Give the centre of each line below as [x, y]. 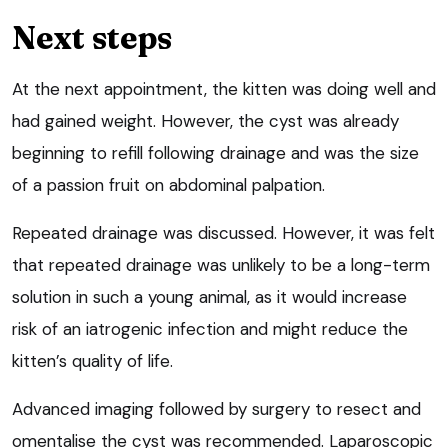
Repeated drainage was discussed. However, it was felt [223, 233]
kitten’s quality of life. [92, 361]
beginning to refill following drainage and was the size [215, 153]
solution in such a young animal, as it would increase [209, 297]
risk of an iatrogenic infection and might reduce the [210, 329]
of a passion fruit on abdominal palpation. [168, 185]
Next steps [92, 38]
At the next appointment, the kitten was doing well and [224, 89]
